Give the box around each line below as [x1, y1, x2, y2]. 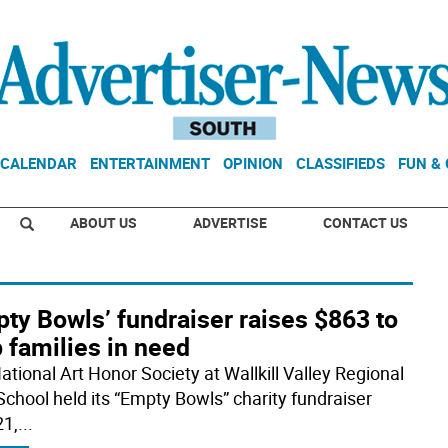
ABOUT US [70, 213, 137, 232]
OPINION [223, 153, 283, 173]
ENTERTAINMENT [90, 153, 210, 173]
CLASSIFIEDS [296, 153, 385, 173]
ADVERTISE [193, 213, 267, 232]
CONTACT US [323, 213, 408, 232]
